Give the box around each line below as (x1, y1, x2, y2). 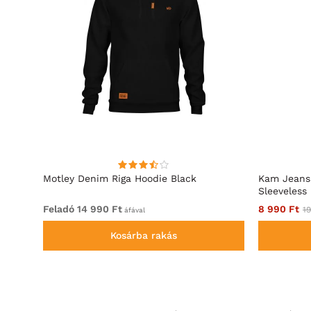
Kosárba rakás (110, 230, 177, 242)
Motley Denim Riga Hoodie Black (43, 173, 196, 185)
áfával (122, 206, 145, 215)
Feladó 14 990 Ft (43, 203, 122, 215)
